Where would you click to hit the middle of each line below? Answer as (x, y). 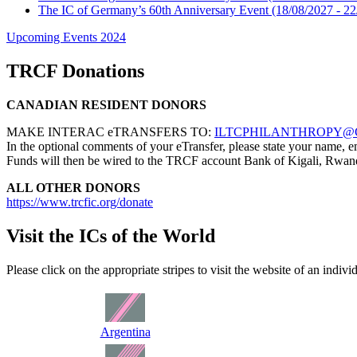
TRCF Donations (75, 71)
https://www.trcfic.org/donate (80, 202)
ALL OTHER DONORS (73, 188)
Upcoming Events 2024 (66, 37)
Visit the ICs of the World (111, 236)
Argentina (125, 332)
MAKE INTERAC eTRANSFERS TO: (110, 132)
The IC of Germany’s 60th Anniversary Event (153, 10)
